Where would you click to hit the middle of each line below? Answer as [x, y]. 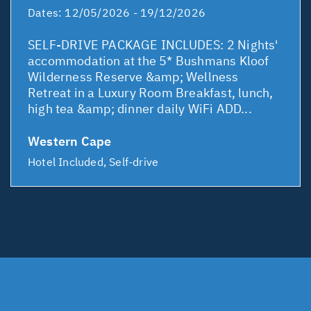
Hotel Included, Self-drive [93, 162]
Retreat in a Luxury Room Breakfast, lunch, [151, 93]
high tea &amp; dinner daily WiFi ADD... [140, 109]
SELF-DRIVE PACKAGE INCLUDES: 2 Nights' [153, 45]
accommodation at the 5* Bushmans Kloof [149, 61]
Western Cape [70, 142]
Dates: [47, 13]
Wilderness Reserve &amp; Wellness [133, 77]
